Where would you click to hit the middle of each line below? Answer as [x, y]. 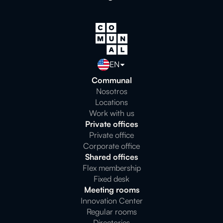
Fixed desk [111, 178]
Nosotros [111, 91]
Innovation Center [111, 200]
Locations [111, 102]
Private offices [111, 124]
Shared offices [111, 157]
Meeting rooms [111, 189]
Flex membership [111, 167]
